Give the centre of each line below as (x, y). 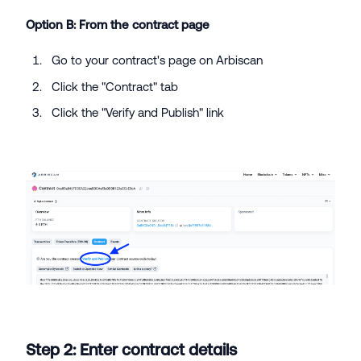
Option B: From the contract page (118, 25)
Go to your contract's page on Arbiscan (157, 60)
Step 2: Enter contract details (131, 349)
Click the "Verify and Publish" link (137, 113)
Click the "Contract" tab (114, 86)
